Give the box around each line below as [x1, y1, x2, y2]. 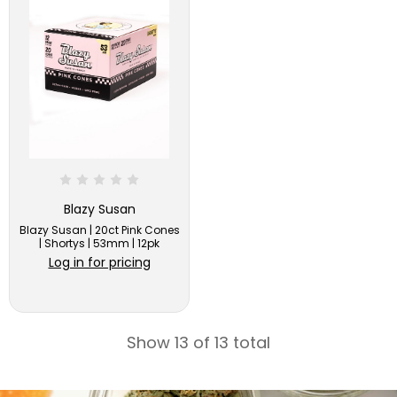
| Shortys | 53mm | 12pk [39, 236, 160, 252]
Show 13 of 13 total [127, 331, 270, 354]
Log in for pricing [48, 253, 151, 271]
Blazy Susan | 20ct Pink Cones [19, 222, 180, 238]
